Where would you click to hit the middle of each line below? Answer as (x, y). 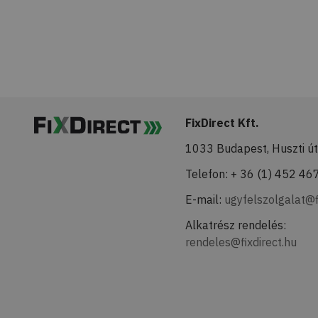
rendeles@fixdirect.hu (241, 242)
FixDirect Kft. (223, 123)
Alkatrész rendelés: (236, 225)
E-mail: (205, 199)
